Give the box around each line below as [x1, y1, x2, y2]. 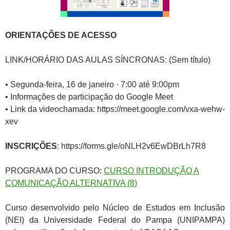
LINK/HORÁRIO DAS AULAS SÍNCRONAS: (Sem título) [5, 55, 210, 64]
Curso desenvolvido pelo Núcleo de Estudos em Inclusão [5, 203, 225, 212]
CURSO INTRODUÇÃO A [104, 166, 199, 175]
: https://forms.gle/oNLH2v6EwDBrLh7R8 [57, 141, 206, 150]
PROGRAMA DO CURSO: [5, 166, 104, 175]
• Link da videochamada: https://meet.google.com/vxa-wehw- [5, 104, 225, 113]
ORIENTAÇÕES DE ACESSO [5, 30, 117, 40]
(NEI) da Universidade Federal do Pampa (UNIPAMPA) [5, 215, 225, 224]
